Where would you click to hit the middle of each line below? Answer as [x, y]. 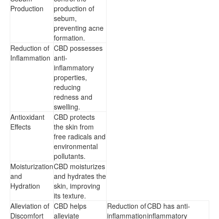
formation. [69, 37]
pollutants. [70, 156]
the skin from [74, 126]
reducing [67, 87]
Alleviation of [30, 206]
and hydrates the [80, 176]
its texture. [70, 195]
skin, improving [77, 186]
